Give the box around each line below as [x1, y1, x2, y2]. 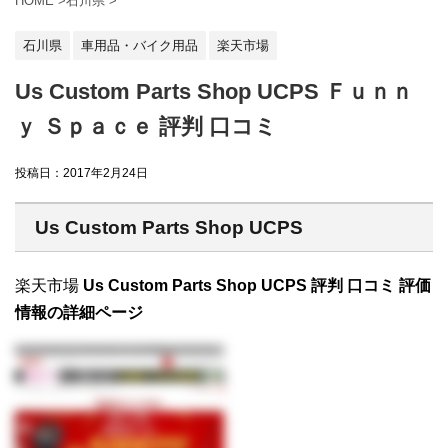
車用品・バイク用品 [81, 37, 198, 53]
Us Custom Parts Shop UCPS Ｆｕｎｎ [15, 79, 413, 105]
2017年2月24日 [63, 166, 148, 181]
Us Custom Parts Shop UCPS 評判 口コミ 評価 [83, 277, 431, 295]
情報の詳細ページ [15, 304, 143, 322]
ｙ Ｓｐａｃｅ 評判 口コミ [15, 114, 277, 140]
